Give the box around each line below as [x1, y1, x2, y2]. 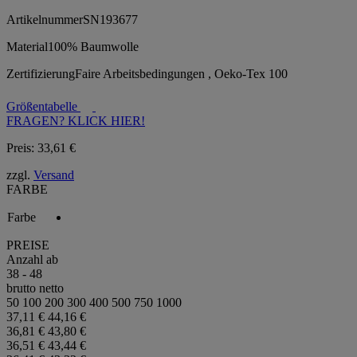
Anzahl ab [6, 252, 58, 266]
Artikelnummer [6, 12, 83, 26]
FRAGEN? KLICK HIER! [6, 113, 145, 127]
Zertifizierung [6, 66, 75, 80]
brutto [6, 280, 36, 295]
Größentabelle [6, 99, 80, 113]
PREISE [6, 237, 49, 252]
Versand [33, 167, 74, 182]
